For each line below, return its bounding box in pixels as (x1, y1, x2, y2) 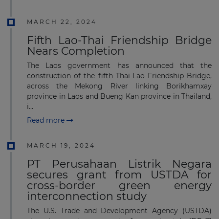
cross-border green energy (27, 179, 212, 193)
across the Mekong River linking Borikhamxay (27, 81, 212, 90)
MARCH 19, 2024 (27, 142, 95, 150)
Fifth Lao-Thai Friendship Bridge (27, 33, 212, 47)
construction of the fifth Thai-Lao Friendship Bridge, (27, 71, 212, 80)
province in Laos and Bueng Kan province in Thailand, (27, 91, 212, 101)
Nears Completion (27, 44, 125, 58)
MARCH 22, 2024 (27, 18, 97, 25)
